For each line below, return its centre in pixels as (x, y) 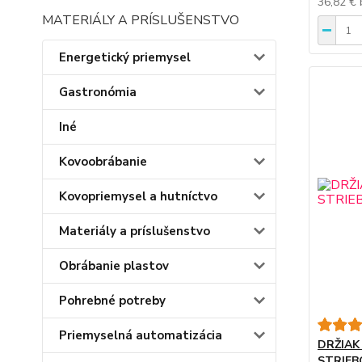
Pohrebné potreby (112, 301)
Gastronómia (98, 92)
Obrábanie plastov (114, 266)
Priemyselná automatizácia (141, 335)
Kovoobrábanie (103, 162)
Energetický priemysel (125, 57)
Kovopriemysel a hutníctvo (138, 196)
